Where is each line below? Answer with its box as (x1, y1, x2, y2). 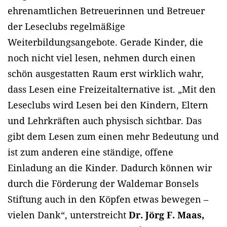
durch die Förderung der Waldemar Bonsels (8, 177, 199, 190)
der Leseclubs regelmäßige (8, 20, 125, 32)
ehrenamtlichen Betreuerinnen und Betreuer (8, 4, 205, 17)
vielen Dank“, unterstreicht (8, 208, 129, 221)
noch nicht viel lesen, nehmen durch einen (8, 51, 196, 64)
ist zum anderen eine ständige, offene (8, 145, 173, 158)
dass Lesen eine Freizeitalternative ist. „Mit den (8, 83, 216, 95)
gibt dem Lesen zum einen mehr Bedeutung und (8, 130, 219, 142)
